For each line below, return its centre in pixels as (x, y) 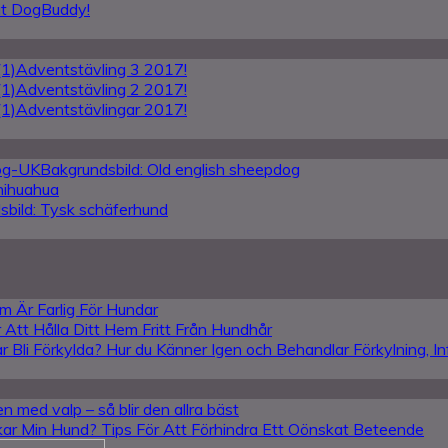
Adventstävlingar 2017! (101, 109)
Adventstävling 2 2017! (101, 89)
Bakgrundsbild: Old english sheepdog (170, 169)
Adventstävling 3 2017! (101, 69)
